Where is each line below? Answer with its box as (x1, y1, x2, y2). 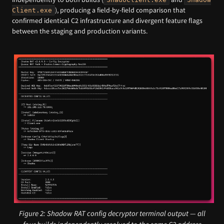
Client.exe (12, 6, 52, 14)
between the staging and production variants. (12, 26, 147, 35)
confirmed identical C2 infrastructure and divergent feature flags (12, 15, 202, 25)
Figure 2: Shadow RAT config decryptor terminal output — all (18, 208, 205, 218)
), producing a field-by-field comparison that (55, 5, 185, 14)
